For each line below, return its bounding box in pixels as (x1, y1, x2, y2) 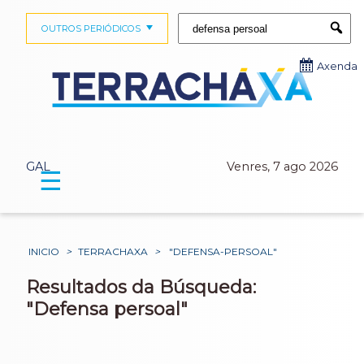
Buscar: (177, 12, 209, 24)
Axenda (317, 60, 357, 72)
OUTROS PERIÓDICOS (41, 23, 141, 34)
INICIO (28, 245, 60, 258)
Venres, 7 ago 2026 (227, 159, 338, 175)
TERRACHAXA (78, 245, 149, 258)
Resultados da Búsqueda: (26, 276, 256, 299)
